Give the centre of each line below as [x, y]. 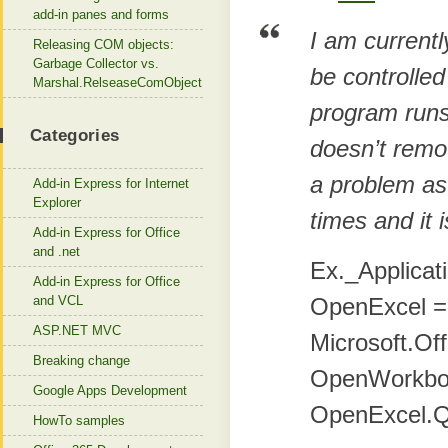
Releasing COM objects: [103, 44]
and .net [56, 251]
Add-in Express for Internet [111, 183]
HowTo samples [79, 420]
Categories [75, 135]
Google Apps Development [110, 390]
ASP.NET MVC [77, 330]
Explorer [57, 202]
